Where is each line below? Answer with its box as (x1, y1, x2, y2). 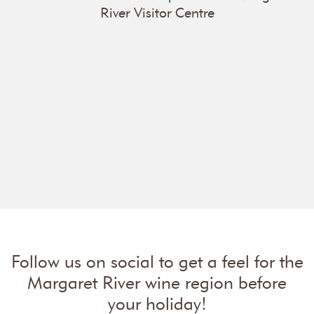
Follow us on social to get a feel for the (11, 251, 303, 272)
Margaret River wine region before (27, 272, 287, 293)
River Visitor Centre (100, 4, 214, 21)
